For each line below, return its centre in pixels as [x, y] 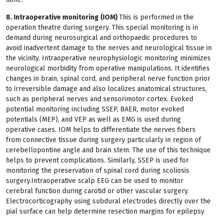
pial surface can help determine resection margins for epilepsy [105, 211]
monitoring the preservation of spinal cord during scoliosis [98, 171]
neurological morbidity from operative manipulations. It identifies [108, 68]
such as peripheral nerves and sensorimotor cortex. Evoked [100, 99]
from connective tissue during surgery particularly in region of [103, 140]
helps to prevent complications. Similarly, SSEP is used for [97, 160]
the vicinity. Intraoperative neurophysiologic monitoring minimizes [108, 58]
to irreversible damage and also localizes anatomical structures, [106, 89]
